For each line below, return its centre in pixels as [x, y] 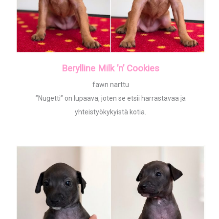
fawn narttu [110, 85]
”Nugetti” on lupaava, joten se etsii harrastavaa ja [110, 99]
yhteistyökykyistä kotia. [110, 112]
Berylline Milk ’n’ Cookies [110, 69]
